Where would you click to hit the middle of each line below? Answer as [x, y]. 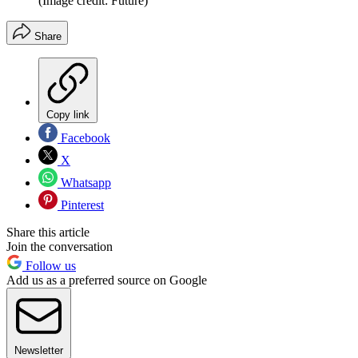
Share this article [48, 232]
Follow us [49, 265]
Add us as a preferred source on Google [107, 280]
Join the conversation [60, 246]
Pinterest [81, 205]
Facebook [84, 137]
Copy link [68, 114]
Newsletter [39, 350]
